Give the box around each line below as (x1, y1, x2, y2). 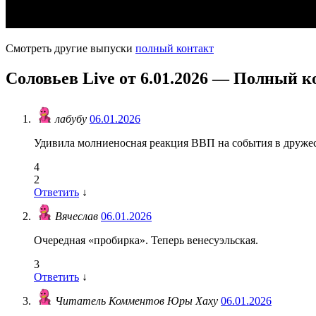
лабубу (55, 113, 90, 126)
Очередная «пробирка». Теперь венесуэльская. (34, 234, 258, 247)
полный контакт (135, 42, 214, 54)
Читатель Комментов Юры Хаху (55, 295, 221, 308)
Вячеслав (55, 210, 101, 223)
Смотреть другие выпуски (6, 42, 135, 54)
